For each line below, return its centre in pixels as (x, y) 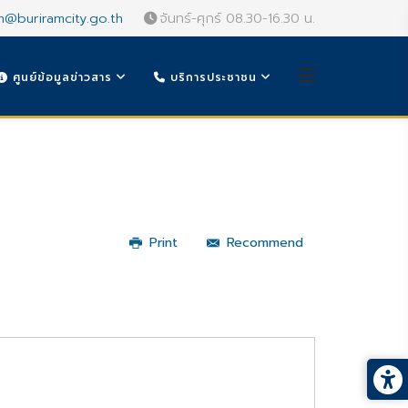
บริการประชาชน (211, 77)
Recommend (265, 243)
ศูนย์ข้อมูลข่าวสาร (60, 77)
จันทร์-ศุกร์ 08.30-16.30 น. (237, 18)
